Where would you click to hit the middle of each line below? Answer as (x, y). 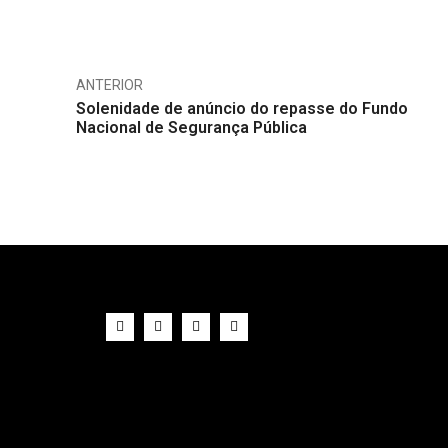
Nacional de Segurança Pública (191, 127)
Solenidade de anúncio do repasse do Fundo (242, 108)
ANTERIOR (109, 85)
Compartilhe (379, 11)
